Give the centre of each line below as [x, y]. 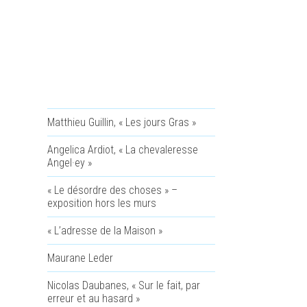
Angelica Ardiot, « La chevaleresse [122, 150]
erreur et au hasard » [93, 298]
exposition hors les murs [101, 203]
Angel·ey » [69, 163]
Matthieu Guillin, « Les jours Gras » [121, 122]
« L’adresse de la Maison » [105, 231]
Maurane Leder [80, 258]
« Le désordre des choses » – [112, 190]
